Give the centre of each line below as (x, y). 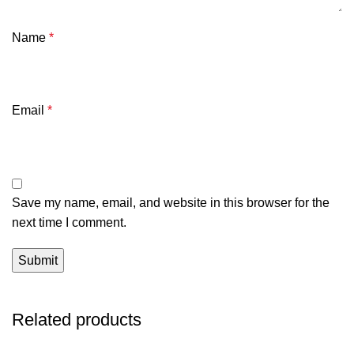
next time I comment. (69, 222)
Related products (77, 320)
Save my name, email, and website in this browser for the (171, 203)
